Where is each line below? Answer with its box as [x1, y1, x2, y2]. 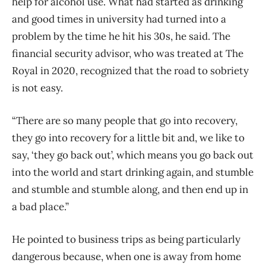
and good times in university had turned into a [12, 12, 226, 26]
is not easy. [12, 81, 63, 94]
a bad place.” [12, 199, 69, 213]
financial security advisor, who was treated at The [12, 46, 243, 60]
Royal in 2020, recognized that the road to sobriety [12, 64, 249, 77]
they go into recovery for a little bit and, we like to [12, 131, 245, 144]
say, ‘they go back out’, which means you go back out [12, 148, 254, 161]
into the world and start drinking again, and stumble [12, 165, 254, 179]
